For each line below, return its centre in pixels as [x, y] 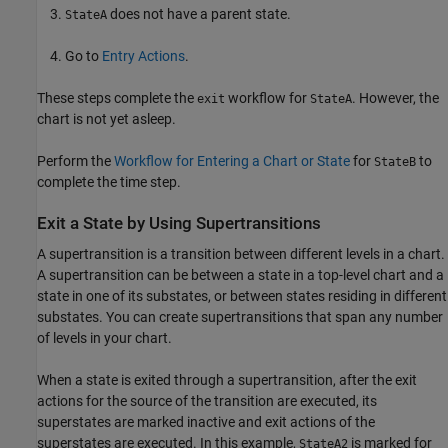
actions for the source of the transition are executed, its [207, 401]
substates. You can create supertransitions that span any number [240, 317]
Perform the [75, 160]
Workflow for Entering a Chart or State [232, 160]
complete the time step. [109, 181]
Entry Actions [143, 55]
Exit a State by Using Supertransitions [179, 223]
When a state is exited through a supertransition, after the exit [227, 380]
